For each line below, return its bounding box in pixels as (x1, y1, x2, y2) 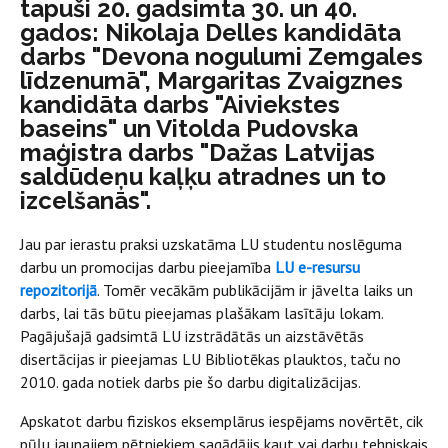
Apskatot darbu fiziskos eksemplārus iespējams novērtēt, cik (20, 410, 423, 431)
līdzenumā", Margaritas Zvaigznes (20, 65, 403, 95)
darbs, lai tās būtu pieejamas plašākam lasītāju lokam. (20, 302, 383, 323)
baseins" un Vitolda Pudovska (20, 113, 358, 143)
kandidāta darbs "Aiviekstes (20, 89, 340, 119)
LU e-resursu (275, 256, 360, 277)
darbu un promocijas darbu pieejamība (20, 256, 275, 277)
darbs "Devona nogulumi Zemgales (20, 41, 423, 71)
